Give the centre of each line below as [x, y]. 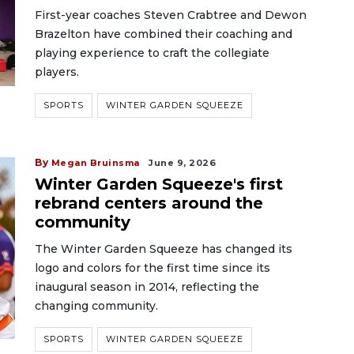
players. [57, 72]
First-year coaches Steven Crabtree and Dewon [171, 15]
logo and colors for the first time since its [153, 268]
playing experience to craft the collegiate [152, 53]
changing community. [96, 306]
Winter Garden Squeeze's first [159, 184]
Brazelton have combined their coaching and [164, 34]
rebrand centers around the [149, 203]
